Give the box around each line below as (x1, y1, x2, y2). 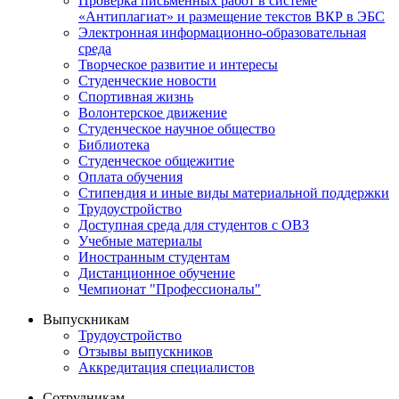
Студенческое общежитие (78, 152, 234, 168)
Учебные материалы (78, 232, 202, 248)
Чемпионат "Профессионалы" (78, 281, 261, 297)
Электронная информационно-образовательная (78, 24, 366, 40)
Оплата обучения (78, 168, 183, 184)
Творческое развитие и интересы (78, 56, 278, 72)
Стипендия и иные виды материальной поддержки (78, 184, 389, 200)
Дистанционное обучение (78, 265, 235, 281)
